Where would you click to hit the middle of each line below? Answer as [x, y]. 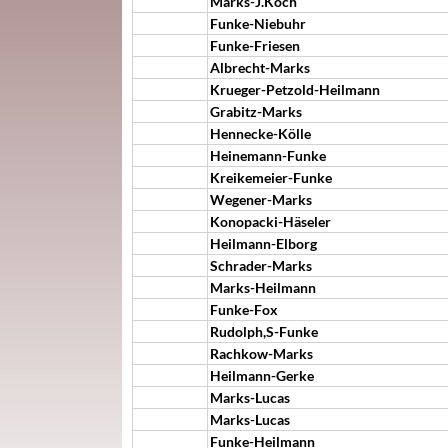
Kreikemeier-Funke [271, 177]
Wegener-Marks [261, 199]
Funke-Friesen [255, 45]
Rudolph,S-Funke [264, 331]
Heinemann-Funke [268, 155]
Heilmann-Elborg [263, 243]
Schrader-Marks [261, 265]
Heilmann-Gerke [262, 375]
